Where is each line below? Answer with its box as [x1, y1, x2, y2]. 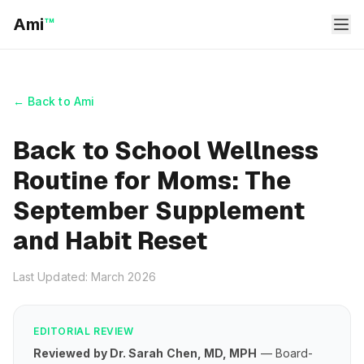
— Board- [257, 346, 314, 360]
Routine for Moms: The [13, 165, 291, 197]
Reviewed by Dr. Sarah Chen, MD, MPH [33, 346, 258, 360]
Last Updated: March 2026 [13, 270, 156, 284]
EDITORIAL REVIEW [33, 325, 134, 337]
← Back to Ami [13, 94, 94, 108]
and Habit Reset [13, 225, 207, 257]
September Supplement [13, 195, 305, 227]
